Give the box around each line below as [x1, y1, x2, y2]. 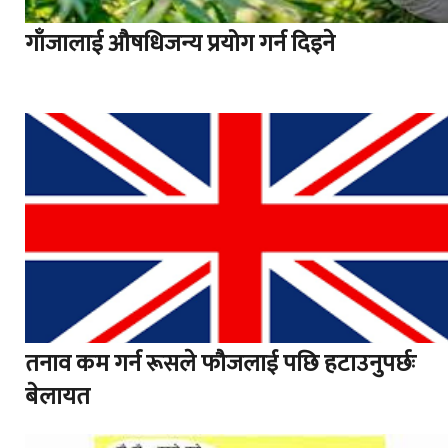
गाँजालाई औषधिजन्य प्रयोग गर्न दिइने [25, 24, 335, 64]
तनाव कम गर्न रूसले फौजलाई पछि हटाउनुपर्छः [25, 344, 416, 384]
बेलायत [25, 377, 90, 417]
